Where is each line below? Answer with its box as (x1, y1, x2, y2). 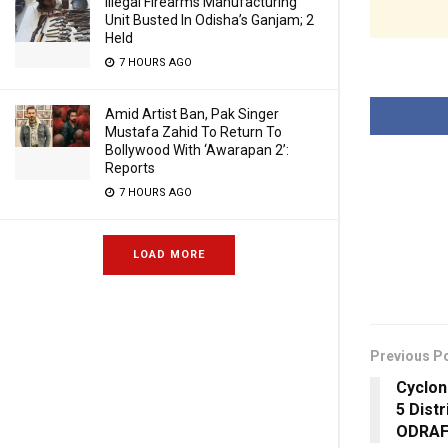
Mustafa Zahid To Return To (105, 124, 282, 140)
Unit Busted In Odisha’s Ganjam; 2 (105, 12, 314, 28)
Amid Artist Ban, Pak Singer (105, 106, 279, 122)
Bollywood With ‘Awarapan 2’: (105, 142, 289, 158)
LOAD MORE (133, 248, 205, 261)
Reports (105, 160, 155, 176)
